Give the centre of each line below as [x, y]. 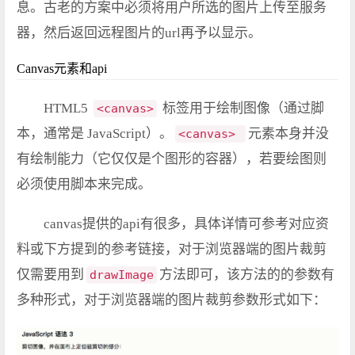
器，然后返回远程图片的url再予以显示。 [139, 33]
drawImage [122, 275]
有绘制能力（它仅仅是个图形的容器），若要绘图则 [172, 159]
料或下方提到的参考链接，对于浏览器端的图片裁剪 [172, 250]
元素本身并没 [288, 134]
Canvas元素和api [62, 69]
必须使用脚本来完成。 [84, 185]
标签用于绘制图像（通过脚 [242, 109]
